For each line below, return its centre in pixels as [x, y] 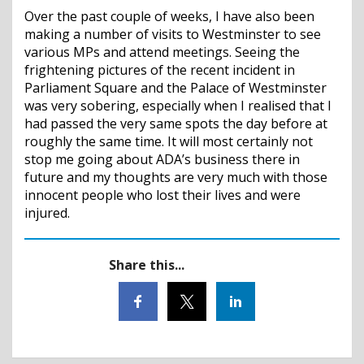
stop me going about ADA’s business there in [162, 159]
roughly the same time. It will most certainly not [169, 141]
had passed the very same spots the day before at [176, 123]
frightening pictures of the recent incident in [160, 69]
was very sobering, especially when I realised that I [178, 105]
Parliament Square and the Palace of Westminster [175, 87]
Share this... [147, 264]
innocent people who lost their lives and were [162, 195]
